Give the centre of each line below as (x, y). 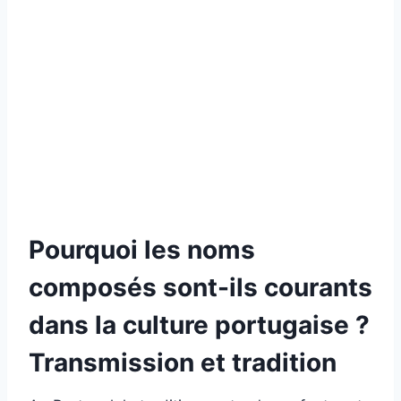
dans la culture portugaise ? (199, 324)
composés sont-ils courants (200, 287)
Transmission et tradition (183, 362)
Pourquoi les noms (142, 249)
